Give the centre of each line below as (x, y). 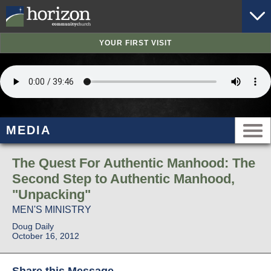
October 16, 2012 (46, 236)
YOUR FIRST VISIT (135, 43)
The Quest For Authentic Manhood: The (134, 163)
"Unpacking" (51, 195)
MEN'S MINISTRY (52, 210)
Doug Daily (33, 227)
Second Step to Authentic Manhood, (123, 179)
